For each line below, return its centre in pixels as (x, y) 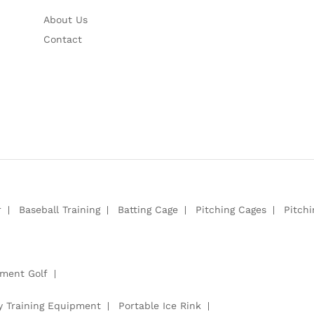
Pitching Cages (231, 209)
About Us (66, 19)
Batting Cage (148, 209)
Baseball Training (60, 209)
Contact (63, 39)
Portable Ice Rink (160, 305)
